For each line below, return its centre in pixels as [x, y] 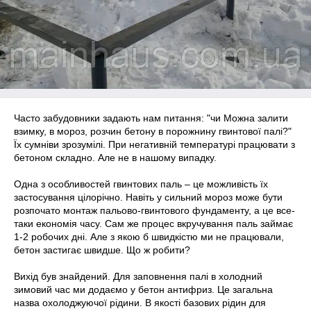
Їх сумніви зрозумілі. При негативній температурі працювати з [154, 144]
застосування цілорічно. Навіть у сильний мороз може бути [148, 197]
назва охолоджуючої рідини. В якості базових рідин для [140, 303]
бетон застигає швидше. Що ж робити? [102, 250]
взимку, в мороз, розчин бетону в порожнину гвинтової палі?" [153, 131]
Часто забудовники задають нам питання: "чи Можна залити [151, 118]
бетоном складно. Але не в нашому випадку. [115, 158]
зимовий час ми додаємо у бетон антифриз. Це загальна [143, 289]
